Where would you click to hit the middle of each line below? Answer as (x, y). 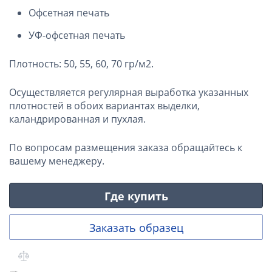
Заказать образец (136, 227)
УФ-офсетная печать (77, 35)
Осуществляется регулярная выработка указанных (129, 92)
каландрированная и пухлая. (77, 119)
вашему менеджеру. (57, 161)
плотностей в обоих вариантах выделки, (104, 105)
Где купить (136, 196)
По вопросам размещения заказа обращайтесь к (126, 147)
